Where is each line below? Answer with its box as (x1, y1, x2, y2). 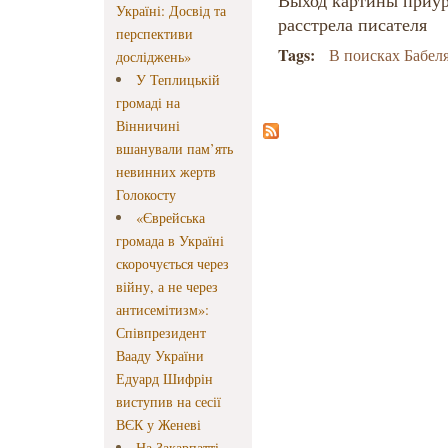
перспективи (116, 24, 193, 44)
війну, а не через (116, 277, 218, 297)
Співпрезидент (116, 323, 206, 343)
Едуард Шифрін (116, 369, 213, 389)
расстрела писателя (277, 12, 427, 37)
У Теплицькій (136, 70, 221, 90)
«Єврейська (136, 208, 206, 228)
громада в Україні (116, 231, 224, 251)
